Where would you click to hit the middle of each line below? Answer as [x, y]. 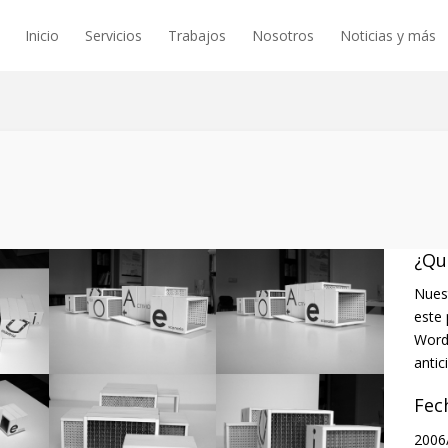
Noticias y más [388, 35]
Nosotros [283, 35]
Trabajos [197, 35]
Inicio [42, 35]
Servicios [113, 35]
